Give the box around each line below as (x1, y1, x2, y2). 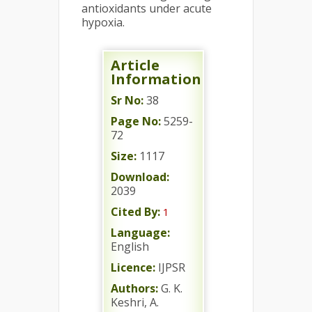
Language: (111, 225, 170, 240)
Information (111, 70, 201, 88)
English (111, 239, 149, 254)
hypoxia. (81, 15, 125, 30)
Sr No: (111, 93, 143, 108)
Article (111, 56, 159, 75)
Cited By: (111, 204, 160, 219)
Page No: (111, 114, 161, 129)
